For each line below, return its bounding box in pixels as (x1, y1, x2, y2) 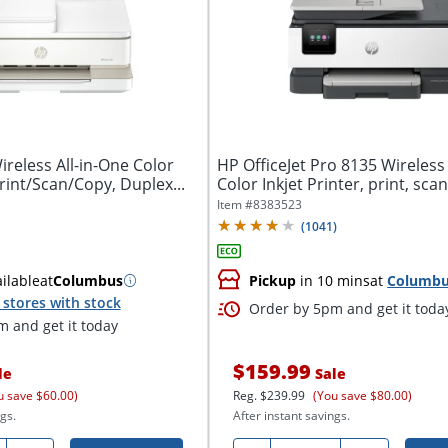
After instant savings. (233, 407, 351, 425)
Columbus (52, 270, 123, 290)
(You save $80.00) (313, 387, 413, 405)
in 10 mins (296, 270, 371, 290)
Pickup (249, 270, 297, 290)
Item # (217, 195, 254, 213)
